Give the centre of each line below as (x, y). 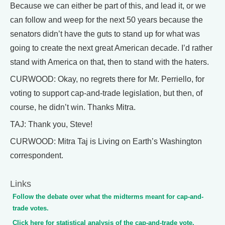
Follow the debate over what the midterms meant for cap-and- (108, 197)
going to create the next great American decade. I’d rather (111, 48)
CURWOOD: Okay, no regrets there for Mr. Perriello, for (107, 79)
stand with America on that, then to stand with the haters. (109, 62)
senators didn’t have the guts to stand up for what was (105, 34)
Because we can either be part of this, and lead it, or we (108, 6)
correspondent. (37, 155)
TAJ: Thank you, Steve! (51, 124)
